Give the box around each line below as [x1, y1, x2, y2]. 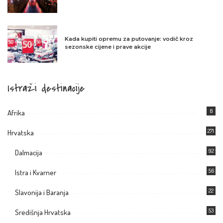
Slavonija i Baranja [15, 188, 69, 198]
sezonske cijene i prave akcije [65, 43, 151, 51]
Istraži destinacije [7, 81, 85, 96]
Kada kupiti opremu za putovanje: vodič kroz [65, 35, 193, 43]
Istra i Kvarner [15, 168, 56, 178]
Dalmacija [15, 148, 42, 158]
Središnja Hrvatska [15, 208, 71, 218]
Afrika [7, 108, 25, 118]
